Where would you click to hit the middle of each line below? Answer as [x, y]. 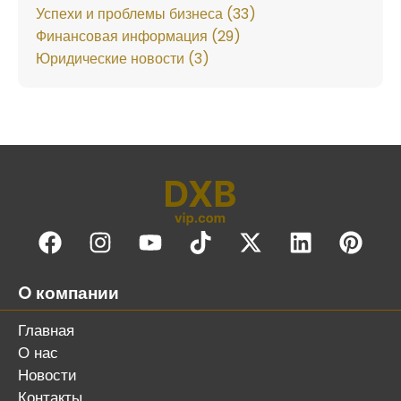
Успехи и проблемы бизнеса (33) [146, 14]
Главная [46, 330]
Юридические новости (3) [123, 59]
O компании [68, 293]
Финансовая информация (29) [138, 36]
